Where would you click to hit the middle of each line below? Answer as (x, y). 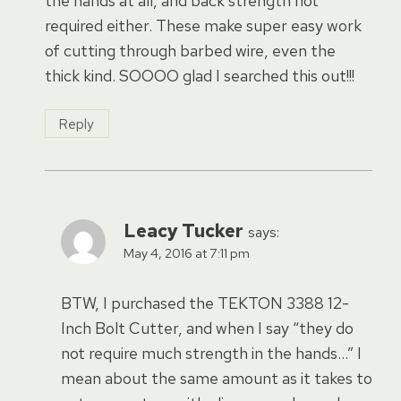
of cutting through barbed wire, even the (190, 50)
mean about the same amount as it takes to (217, 378)
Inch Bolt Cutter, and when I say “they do (207, 328)
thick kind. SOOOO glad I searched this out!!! (200, 75)
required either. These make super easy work (203, 25)
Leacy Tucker (183, 231)
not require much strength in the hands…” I (211, 353)
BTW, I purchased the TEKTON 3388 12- (205, 303)
